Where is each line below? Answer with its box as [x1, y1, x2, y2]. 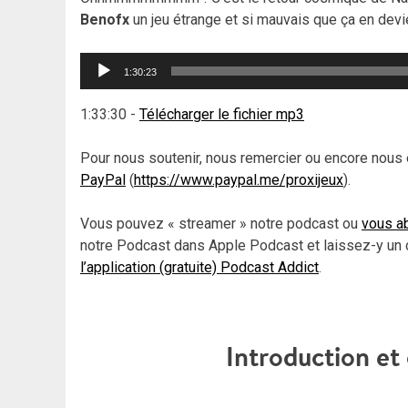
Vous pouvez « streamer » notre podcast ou [80, 214, 362, 232]
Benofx [80, 10, 129, 28]
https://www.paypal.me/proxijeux [134, 170, 343, 189]
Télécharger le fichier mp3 [139, 105, 304, 123]
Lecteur [79, 53, 127, 71]
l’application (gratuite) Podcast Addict [80, 258, 319, 276]
